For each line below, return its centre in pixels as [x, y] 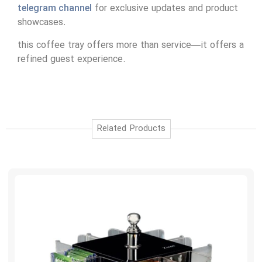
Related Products [131, 129]
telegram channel [55, 9]
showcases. [42, 23]
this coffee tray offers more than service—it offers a [131, 45]
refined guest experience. [72, 59]
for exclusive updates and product [165, 9]
